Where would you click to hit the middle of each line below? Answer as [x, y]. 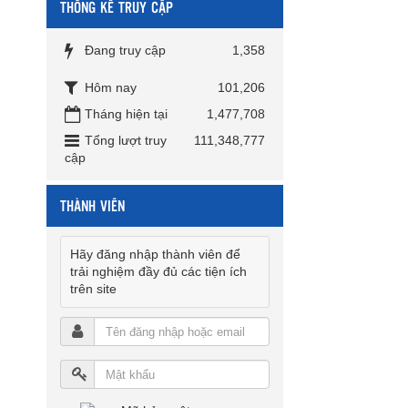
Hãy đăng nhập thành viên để [155, 255]
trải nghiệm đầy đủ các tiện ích [158, 272]
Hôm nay [111, 88]
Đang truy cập [125, 51]
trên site [93, 289]
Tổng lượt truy [126, 141]
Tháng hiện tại [126, 114]
